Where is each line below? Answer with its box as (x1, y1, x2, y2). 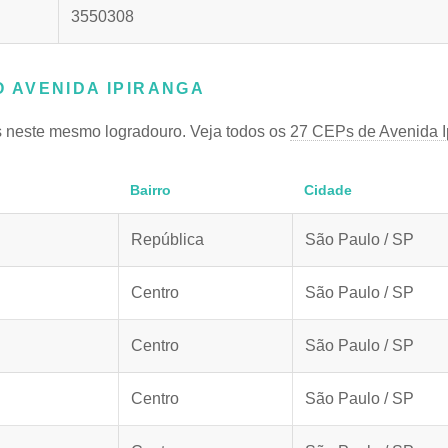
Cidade (303, 182, 352, 198)
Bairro (129, 182, 171, 198)
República (131, 231, 204, 248)
